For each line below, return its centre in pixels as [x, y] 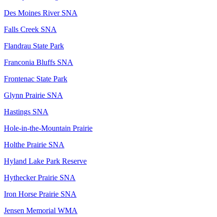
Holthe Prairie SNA [34, 145]
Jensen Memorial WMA [41, 211]
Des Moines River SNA [41, 13]
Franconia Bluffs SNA [39, 62]
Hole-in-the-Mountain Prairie [48, 128]
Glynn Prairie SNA [33, 95]
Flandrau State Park [34, 46]
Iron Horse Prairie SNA [40, 194]
